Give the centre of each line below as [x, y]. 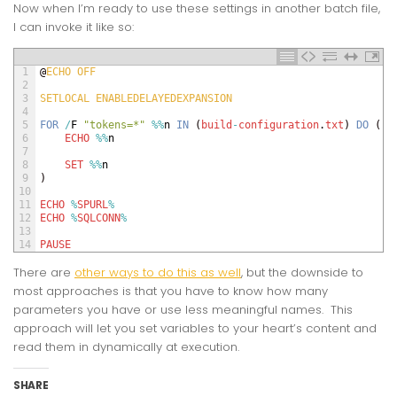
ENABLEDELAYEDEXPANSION [164, 98]
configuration [279, 125]
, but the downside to [302, 272]
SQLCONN [99, 218]
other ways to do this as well [158, 272]
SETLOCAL [68, 98]
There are [44, 272]
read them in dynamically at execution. [126, 346]
